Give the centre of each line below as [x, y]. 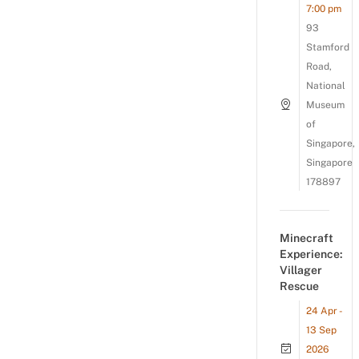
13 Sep [321, 330]
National [326, 86]
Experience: [311, 254]
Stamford [328, 47]
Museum [325, 105]
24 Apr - [324, 311]
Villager [301, 270]
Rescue [299, 286]
